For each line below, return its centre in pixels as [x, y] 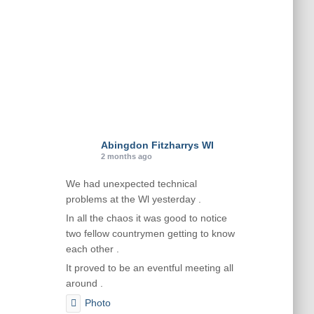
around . [84, 284]
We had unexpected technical [131, 184]
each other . [92, 249]
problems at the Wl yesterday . [133, 199]
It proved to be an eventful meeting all [149, 268]
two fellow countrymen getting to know [150, 234]
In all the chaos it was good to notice [146, 218]
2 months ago [126, 157]
